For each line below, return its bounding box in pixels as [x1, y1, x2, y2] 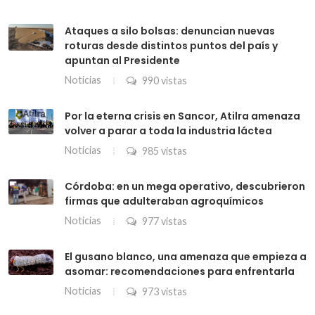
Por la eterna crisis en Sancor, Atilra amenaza [65, 108, 300, 123]
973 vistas [140, 285, 187, 297]
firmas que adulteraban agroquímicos [65, 193, 264, 208]
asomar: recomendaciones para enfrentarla [65, 264, 295, 278]
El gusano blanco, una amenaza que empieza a [65, 249, 307, 264]
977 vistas [140, 214, 187, 227]
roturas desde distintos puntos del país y [65, 38, 278, 53]
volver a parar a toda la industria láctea [65, 123, 272, 138]
